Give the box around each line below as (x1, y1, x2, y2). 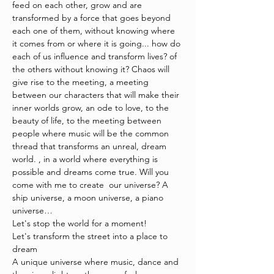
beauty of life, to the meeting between (12, 115, 164, 126)
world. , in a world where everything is (12, 154, 160, 165)
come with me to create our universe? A (12, 179, 171, 190)
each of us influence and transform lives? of (12, 51, 179, 62)
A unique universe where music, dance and (12, 256, 181, 267)
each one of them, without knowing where (12, 25, 177, 36)
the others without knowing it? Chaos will (12, 64, 172, 75)
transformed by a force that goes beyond (12, 12, 173, 23)
